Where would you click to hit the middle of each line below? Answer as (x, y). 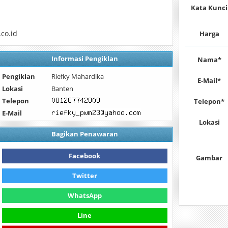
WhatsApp (84, 195)
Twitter (84, 176)
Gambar (209, 158)
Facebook (85, 156)
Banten (63, 89)
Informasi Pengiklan (84, 59)
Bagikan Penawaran (84, 134)
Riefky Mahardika (78, 76)
